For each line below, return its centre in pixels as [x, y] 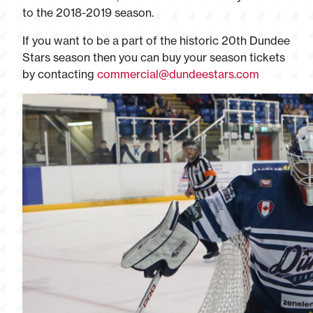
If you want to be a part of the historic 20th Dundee [156, 41]
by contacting [60, 74]
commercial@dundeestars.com [178, 74]
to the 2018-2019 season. [88, 13]
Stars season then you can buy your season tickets [154, 57]
